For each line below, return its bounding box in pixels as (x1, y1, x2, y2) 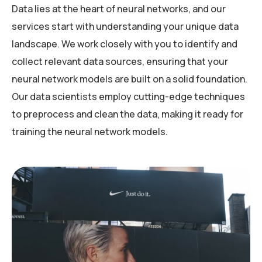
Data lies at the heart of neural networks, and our (12, 2, 226, 16)
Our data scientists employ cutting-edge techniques (12, 90, 245, 104)
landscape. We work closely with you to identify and (12, 37, 237, 51)
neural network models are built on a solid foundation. (12, 73, 247, 86)
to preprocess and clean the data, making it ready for (12, 108, 243, 121)
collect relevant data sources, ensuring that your (12, 55, 228, 68)
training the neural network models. (12, 125, 168, 139)
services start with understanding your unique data (12, 20, 239, 33)
